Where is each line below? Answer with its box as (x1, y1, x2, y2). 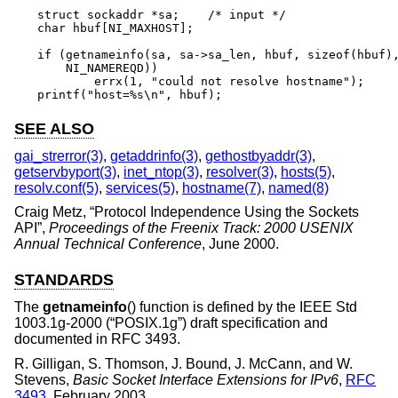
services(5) (106, 179, 175, 195)
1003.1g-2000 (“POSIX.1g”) (14, 314, 187, 330)
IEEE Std (299, 298, 357, 314)
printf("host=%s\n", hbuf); (37, 88, 222, 101)
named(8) (268, 179, 329, 195)
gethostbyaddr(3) (205, 147, 312, 163)
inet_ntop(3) (123, 163, 199, 179)
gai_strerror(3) (14, 147, 103, 163)
